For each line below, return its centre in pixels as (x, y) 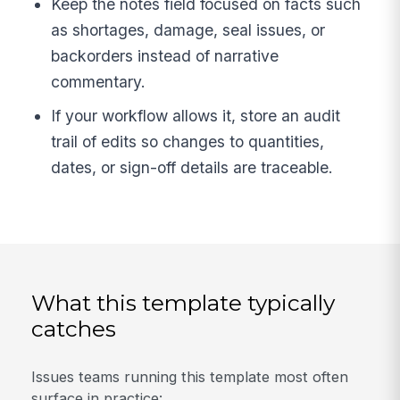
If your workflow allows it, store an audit (196, 116)
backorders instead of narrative (165, 56)
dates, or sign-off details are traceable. (192, 168)
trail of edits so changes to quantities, (188, 142)
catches (74, 329)
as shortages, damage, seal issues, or (188, 30)
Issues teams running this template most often (190, 376)
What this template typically (183, 303)
